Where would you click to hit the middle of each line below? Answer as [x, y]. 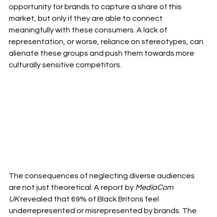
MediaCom [155, 188]
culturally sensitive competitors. [65, 65]
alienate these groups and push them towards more [102, 54]
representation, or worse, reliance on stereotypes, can [107, 42]
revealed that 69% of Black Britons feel [90, 199]
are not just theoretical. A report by [72, 188]
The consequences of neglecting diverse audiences [102, 176]
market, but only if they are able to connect [86, 19]
